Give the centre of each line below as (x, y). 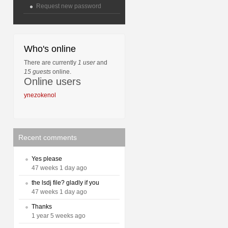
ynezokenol (40, 95)
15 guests (37, 72)
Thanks (42, 207)
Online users (52, 81)
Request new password (69, 6)
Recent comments (48, 137)
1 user (87, 63)
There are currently (51, 63)
